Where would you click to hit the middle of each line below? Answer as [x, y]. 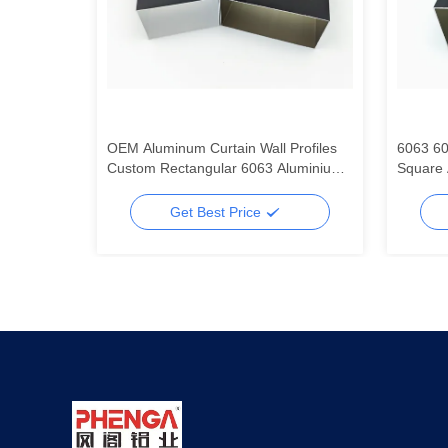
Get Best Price [217, 211]
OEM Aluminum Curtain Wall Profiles [221, 148]
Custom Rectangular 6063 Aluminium [224, 168]
